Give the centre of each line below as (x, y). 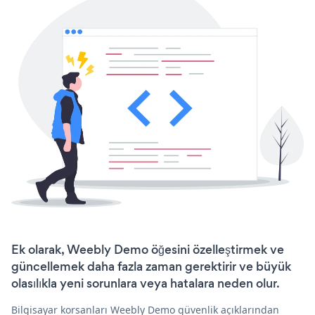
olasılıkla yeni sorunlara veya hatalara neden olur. (146, 284)
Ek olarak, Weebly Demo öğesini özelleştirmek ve (148, 250)
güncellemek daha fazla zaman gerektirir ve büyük (151, 267)
